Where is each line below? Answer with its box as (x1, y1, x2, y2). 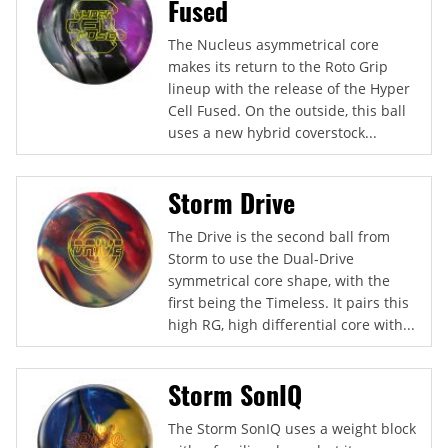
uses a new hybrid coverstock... (168, 122, 377, 142)
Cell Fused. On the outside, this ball (168, 100, 406, 120)
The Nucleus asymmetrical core (168, 34, 379, 54)
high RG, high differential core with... (168, 314, 415, 334)
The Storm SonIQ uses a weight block (168, 418, 416, 438)
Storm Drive (168, 182, 295, 222)
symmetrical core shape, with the (168, 270, 390, 290)
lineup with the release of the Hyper (168, 78, 410, 98)
